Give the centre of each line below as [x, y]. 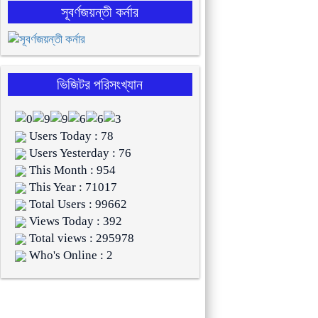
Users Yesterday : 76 [78, 153]
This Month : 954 [71, 170]
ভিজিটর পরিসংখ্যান [100, 85]
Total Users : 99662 [76, 204]
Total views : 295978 [80, 238]
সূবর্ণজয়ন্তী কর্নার [100, 12]
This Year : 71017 [71, 187]
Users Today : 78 [70, 136]
